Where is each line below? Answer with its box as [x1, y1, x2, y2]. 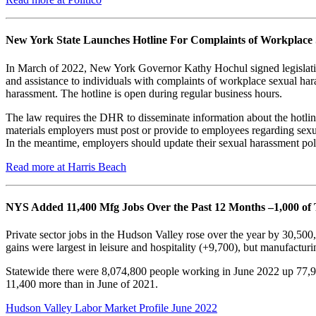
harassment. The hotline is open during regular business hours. [6, 87, 282, 99]
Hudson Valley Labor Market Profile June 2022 [6, 302, 217, 315]
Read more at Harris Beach [6, 160, 126, 173]
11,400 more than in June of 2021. [6, 278, 161, 291]
